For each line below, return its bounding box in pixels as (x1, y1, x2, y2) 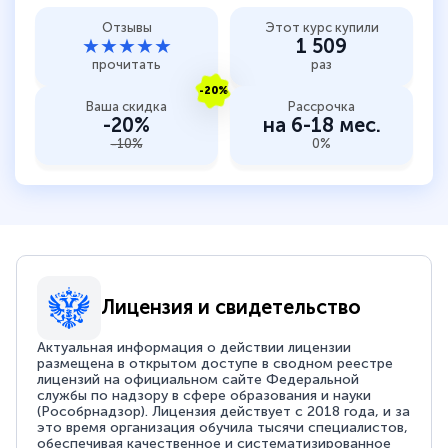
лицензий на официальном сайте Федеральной (37, 370, 360, 388)
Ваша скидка (86, 98, 167, 114)
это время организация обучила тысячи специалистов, (37, 418, 409, 436)
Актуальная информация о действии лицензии (37, 338, 352, 356)
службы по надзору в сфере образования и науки (37, 386, 372, 404)
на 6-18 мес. (262, 112, 381, 137)
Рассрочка (288, 98, 355, 114)
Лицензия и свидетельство (101, 295, 362, 320)
